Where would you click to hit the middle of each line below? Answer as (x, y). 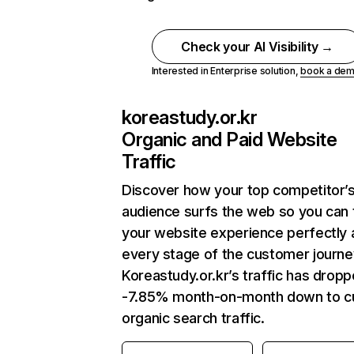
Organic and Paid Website (230, 139)
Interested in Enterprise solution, (226, 71)
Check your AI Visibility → (257, 47)
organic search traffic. (193, 318)
